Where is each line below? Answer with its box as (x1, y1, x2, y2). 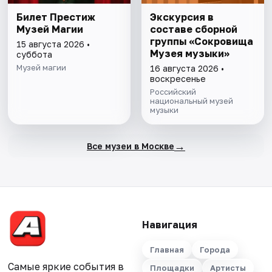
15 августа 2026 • (16, 39, 90, 50)
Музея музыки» (149, 47, 229, 60)
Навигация (141, 219, 197, 231)
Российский (149, 87, 196, 97)
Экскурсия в (149, 11, 214, 24)
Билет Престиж (16, 11, 96, 24)
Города (199, 245, 230, 255)
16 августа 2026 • (149, 63, 224, 74)
